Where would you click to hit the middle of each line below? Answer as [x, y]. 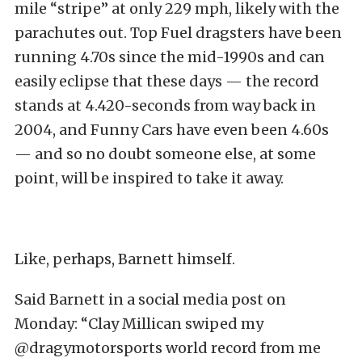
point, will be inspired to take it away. [149, 178]
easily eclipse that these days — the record [167, 81]
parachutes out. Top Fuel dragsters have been [178, 32]
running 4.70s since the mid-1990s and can [170, 57]
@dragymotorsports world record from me [168, 347]
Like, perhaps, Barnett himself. [125, 259]
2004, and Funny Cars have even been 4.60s [172, 129]
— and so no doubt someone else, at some [165, 154]
